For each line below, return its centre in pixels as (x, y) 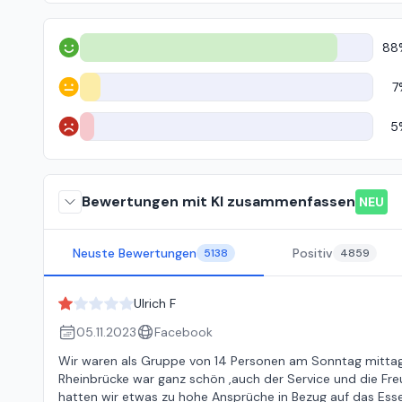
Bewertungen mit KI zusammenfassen (218, 201)
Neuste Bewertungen (135, 253)
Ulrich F (155, 303)
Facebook (184, 332)
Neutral (79, 95)
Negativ (79, 134)
